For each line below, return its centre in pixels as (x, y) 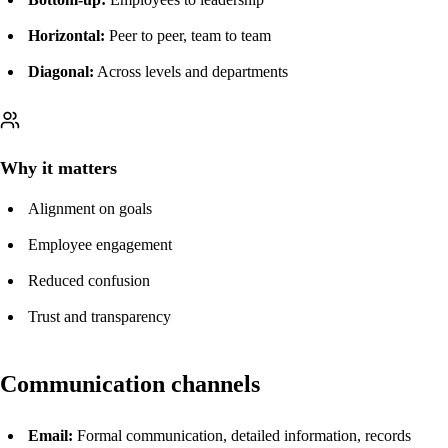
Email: (50, 435)
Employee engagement (100, 244)
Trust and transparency (99, 316)
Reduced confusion (89, 280)
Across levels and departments (191, 71)
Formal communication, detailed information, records (242, 435)
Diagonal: (61, 71)
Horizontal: (66, 35)
